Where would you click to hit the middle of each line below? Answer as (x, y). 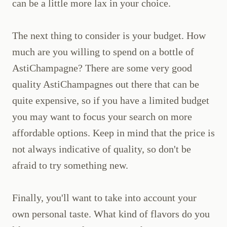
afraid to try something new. (70, 165)
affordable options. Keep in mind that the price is (113, 133)
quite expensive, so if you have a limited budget (111, 101)
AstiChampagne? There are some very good (102, 68)
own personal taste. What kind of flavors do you (111, 214)
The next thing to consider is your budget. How (109, 36)
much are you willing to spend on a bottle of (103, 52)
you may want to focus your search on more (102, 117)
